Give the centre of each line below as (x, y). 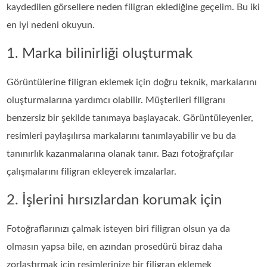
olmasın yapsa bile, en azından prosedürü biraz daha (115, 246)
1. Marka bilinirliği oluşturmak (100, 53)
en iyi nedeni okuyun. (51, 25)
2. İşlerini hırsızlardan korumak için (114, 200)
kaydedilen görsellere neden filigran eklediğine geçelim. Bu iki (133, 7)
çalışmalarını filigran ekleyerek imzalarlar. (92, 171)
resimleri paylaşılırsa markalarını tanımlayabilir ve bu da (122, 136)
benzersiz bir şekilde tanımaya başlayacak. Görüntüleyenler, (130, 118)
